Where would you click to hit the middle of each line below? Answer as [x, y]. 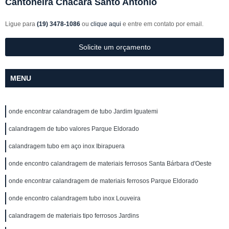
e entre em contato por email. [162, 24]
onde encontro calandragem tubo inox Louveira [75, 198]
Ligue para [21, 24]
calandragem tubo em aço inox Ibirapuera [67, 146]
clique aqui [106, 24]
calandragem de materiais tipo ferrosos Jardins [74, 216]
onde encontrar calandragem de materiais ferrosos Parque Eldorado [104, 181]
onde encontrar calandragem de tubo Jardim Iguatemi [83, 111]
